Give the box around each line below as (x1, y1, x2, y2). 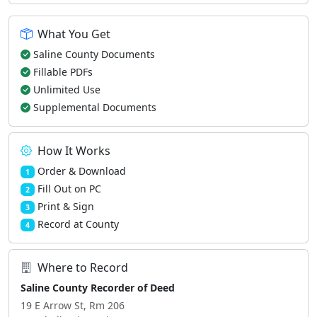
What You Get (38, 26, 110, 42)
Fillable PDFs (33, 65, 93, 79)
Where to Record (38, 260, 128, 275)
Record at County (37, 217, 119, 231)
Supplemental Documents (33, 100, 156, 114)
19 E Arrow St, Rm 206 (21, 299, 125, 312)
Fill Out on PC (37, 182, 101, 195)
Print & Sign (37, 200, 94, 213)
